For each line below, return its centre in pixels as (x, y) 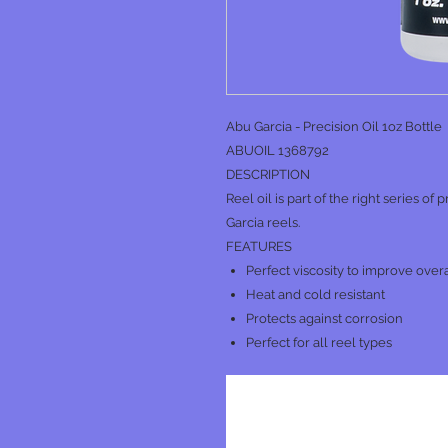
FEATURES (259, 246)
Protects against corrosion (324, 318)
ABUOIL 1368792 (277, 150)
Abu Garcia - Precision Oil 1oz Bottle (334, 126)
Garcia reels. (263, 222)
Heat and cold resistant (315, 294)
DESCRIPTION (268, 174)
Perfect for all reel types (319, 342)
